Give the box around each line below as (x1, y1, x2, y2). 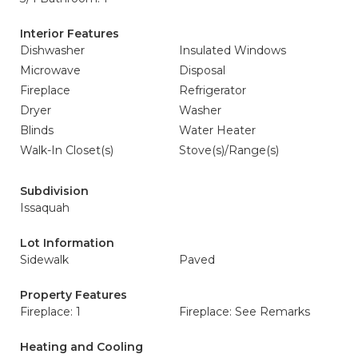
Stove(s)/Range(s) (179, 143, 279, 157)
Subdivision (20, 184, 89, 198)
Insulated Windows (179, 43, 286, 58)
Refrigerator (179, 83, 246, 97)
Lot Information (20, 236, 114, 250)
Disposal (179, 63, 225, 78)
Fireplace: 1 (20, 304, 81, 319)
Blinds (20, 123, 54, 137)
